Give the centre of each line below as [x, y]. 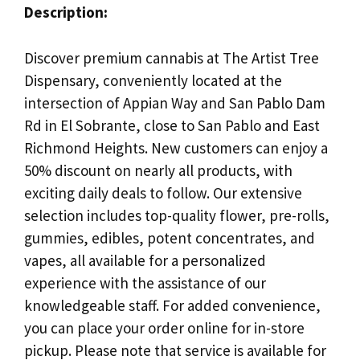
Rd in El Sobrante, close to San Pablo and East [172, 125]
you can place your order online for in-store [164, 327]
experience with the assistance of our [145, 282]
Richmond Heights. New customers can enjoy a [176, 147]
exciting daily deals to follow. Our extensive [163, 192]
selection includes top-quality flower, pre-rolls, [177, 215]
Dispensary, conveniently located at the [153, 80]
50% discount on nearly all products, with [158, 170]
